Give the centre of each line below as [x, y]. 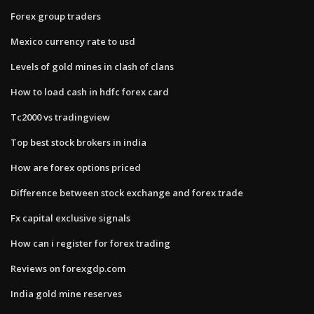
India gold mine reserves [66, 293]
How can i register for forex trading [90, 243]
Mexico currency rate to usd [73, 41]
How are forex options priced [76, 167]
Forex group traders [56, 16]
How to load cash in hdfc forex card [90, 91]
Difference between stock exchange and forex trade [127, 192]
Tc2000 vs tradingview [60, 117]
